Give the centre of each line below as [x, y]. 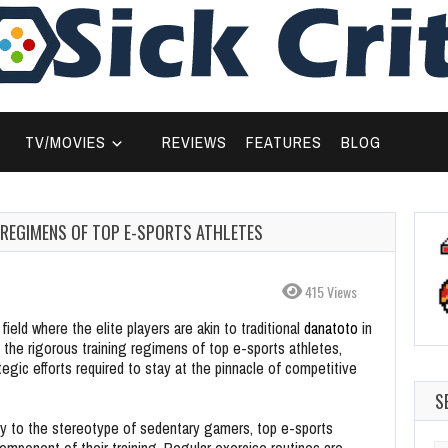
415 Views [329, 291]
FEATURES [284, 142]
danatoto [331, 328]
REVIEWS [194, 142]
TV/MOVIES [66, 142]
